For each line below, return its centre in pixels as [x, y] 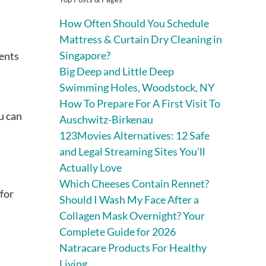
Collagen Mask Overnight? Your [132, 215]
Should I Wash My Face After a [129, 199]
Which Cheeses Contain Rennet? [134, 183]
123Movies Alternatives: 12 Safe [134, 135]
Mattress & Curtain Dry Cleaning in [141, 39]
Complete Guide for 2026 [118, 231]
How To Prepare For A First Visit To [140, 103]
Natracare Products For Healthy [133, 247]
